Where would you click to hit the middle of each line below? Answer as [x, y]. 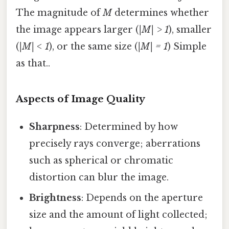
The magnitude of [59, 13]
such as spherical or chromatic [101, 161]
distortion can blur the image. [99, 178]
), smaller [190, 29]
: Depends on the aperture [142, 198]
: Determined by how [129, 127]
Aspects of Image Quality [81, 99]
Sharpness [55, 127]
